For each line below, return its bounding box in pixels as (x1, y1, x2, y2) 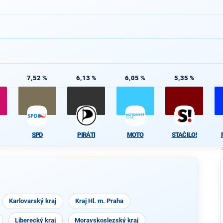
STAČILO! (171, 130, 197, 138)
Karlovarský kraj (9, 197, 57, 205)
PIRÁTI (77, 130, 96, 138)
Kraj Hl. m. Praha (75, 197, 124, 205)
